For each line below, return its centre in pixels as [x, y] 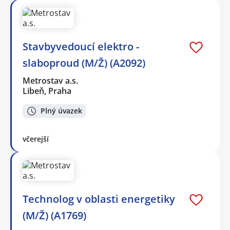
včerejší [36, 139]
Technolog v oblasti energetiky [99, 199]
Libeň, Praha [47, 91]
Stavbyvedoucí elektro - [81, 47]
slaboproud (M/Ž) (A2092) [84, 63]
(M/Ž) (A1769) [54, 215]
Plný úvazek [61, 111]
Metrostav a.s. [51, 81]
